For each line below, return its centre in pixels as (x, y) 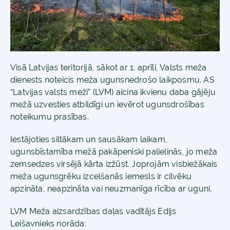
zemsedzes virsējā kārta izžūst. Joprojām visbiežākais (114, 164)
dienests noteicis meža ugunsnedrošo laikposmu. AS (112, 80)
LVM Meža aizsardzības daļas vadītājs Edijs (93, 211)
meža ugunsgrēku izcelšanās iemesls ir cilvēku (101, 176)
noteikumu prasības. (50, 117)
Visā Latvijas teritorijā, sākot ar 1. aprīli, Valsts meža (109, 67)
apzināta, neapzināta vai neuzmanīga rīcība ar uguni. (111, 188)
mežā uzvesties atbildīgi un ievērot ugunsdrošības (107, 104)
